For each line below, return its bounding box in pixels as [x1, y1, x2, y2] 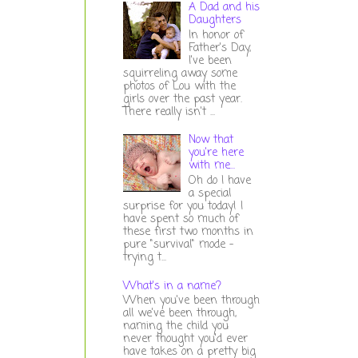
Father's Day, [189, 39, 252, 57]
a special [189, 185, 232, 202]
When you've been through [122, 292, 260, 310]
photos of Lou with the [122, 78, 236, 95]
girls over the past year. [122, 90, 242, 108]
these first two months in [122, 223, 253, 241]
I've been [189, 52, 233, 70]
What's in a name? [122, 277, 221, 295]
